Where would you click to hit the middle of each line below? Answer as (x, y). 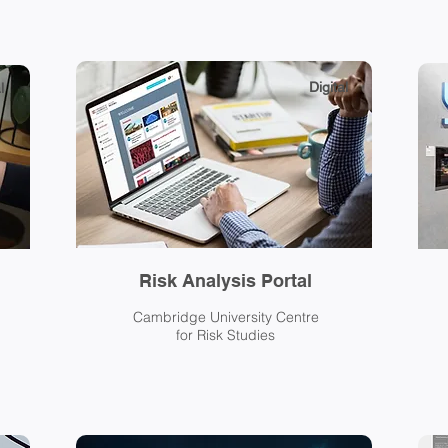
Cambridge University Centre (225, 317)
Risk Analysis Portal (225, 280)
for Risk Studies (225, 335)
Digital (328, 87)
